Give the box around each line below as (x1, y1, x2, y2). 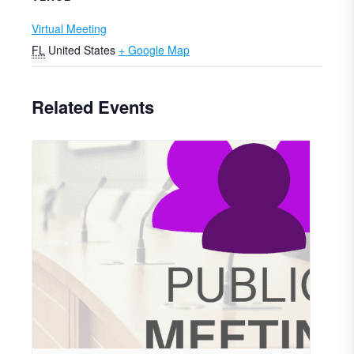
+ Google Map (119, 42, 190, 58)
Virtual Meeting (32, 21, 107, 36)
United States (48, 42, 115, 58)
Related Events (32, 94, 154, 119)
